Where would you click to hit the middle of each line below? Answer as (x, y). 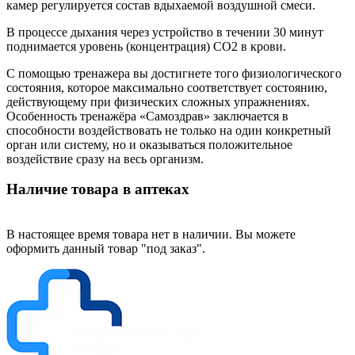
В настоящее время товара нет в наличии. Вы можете (151, 235)
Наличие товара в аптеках (98, 189)
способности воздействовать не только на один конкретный (169, 130)
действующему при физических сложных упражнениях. (158, 101)
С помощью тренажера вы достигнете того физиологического (174, 73)
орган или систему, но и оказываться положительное (149, 144)
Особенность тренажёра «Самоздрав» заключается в (147, 116)
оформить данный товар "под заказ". (106, 249)
